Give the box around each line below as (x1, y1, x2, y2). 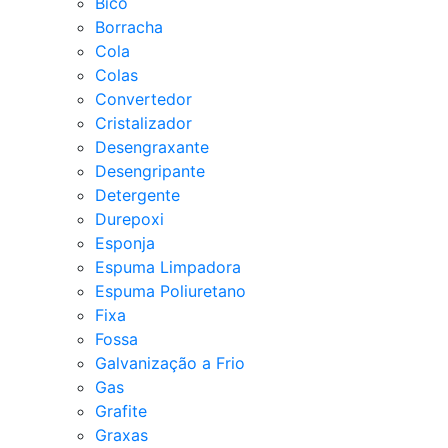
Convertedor (95, 88, 192, 109)
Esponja (95, 232, 155, 253)
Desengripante (95, 160, 205, 181)
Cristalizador (95, 112, 192, 133)
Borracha (95, 16, 163, 37)
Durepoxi (95, 208, 164, 229)
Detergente (95, 184, 180, 205)
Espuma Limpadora (95, 256, 241, 277)
